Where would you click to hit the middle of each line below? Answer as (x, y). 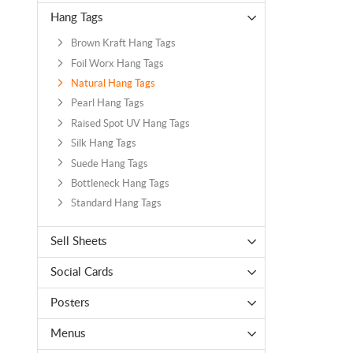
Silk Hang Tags (103, 143)
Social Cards (82, 272)
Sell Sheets (79, 241)
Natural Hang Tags (113, 84)
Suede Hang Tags (109, 163)
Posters (70, 303)
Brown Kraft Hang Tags (123, 43)
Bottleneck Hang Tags (120, 183)
